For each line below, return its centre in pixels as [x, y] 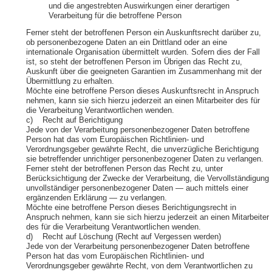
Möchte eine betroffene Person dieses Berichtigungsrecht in [131, 207]
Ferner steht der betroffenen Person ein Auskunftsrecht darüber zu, [143, 32]
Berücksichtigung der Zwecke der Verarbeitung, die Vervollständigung [147, 178]
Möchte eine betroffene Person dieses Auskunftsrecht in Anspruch [142, 91]
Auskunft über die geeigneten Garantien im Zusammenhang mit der [144, 71]
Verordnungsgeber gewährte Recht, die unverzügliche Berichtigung [142, 149]
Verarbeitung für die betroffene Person [115, 16]
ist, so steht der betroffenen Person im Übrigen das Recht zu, [134, 62]
